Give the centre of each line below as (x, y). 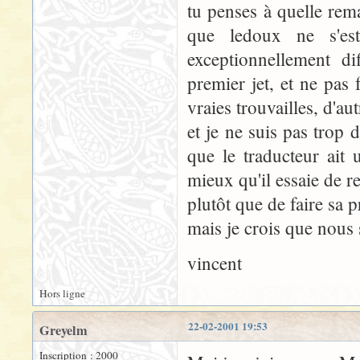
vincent (215, 263)
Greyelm (63, 330)
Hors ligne (62, 293)
